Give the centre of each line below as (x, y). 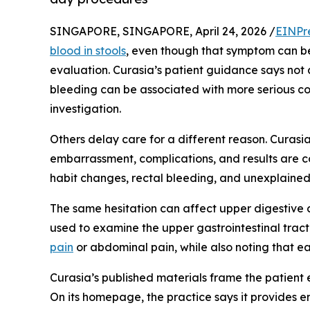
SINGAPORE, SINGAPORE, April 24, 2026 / (163, 31)
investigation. (85, 108)
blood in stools (88, 50)
